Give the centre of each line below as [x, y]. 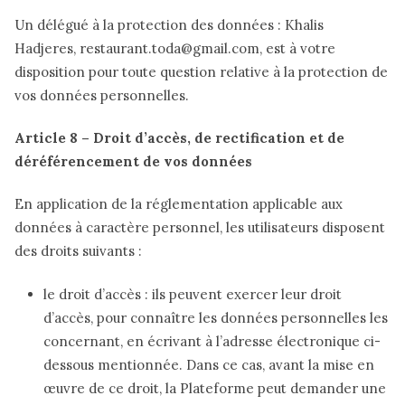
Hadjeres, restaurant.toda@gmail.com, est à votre [175, 48]
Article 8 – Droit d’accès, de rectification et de [179, 138]
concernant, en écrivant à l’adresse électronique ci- [212, 341]
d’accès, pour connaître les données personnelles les [216, 317]
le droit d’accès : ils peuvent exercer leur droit [193, 294]
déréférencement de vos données [133, 162]
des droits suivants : [78, 251]
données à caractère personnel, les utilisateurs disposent [200, 228]
